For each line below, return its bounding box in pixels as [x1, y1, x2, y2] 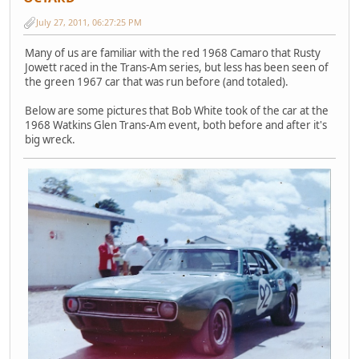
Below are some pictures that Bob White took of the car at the [25, 103, 329, 119]
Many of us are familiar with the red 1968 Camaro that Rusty [25, 46, 321, 61]
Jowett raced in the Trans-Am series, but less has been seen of [25, 60, 329, 75]
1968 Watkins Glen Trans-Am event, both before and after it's [25, 118, 327, 133]
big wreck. [25, 132, 75, 147]
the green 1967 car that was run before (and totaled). [25, 75, 288, 90]
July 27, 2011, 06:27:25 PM [36, 16, 142, 29]
